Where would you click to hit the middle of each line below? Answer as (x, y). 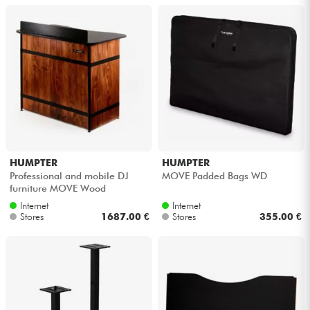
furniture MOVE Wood (57, 188)
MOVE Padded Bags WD (214, 175)
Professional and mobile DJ (69, 175)
